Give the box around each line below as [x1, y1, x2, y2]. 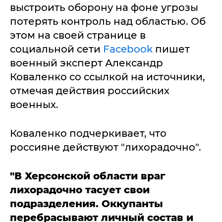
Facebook [103, 43, 153, 55]
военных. [10, 99, 58, 111]
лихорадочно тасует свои [10, 184, 150, 196]
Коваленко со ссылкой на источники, [10, 71, 205, 83]
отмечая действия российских [10, 85, 169, 97]
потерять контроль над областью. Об [10, 15, 206, 27]
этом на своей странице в [10, 29, 146, 41]
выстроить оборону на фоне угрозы [10, 1, 198, 13]
